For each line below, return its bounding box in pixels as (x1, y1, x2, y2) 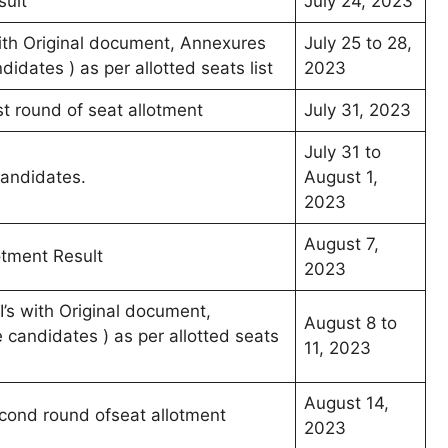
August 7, (304, 234, 379, 255)
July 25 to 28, (304, 33, 412, 54)
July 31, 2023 (304, 100, 411, 121)
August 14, (304, 393, 389, 414)
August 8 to (304, 313, 397, 334)
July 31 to (304, 142, 381, 163)
